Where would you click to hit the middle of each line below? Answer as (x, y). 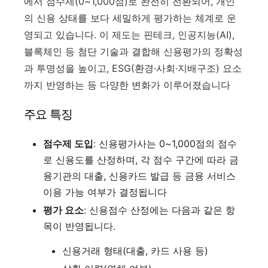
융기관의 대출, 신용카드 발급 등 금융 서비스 (139, 176)
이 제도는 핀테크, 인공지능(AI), (167, 34)
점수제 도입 (68, 143)
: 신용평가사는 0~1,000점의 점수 (165, 143)
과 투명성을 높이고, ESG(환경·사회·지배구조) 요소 (133, 68)
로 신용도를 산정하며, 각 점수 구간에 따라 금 (141, 159)
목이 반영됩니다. (79, 226)
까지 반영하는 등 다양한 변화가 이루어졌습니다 (127, 85)
